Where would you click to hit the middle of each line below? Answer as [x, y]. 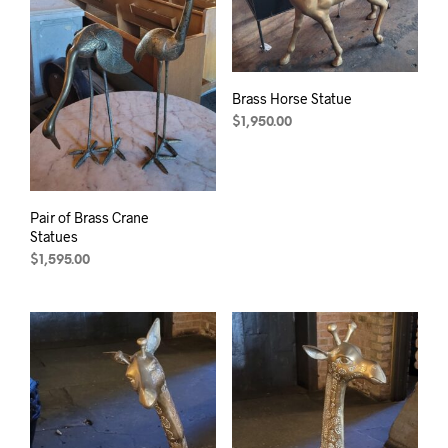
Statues [54, 236]
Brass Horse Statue [291, 99]
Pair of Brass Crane [89, 217]
